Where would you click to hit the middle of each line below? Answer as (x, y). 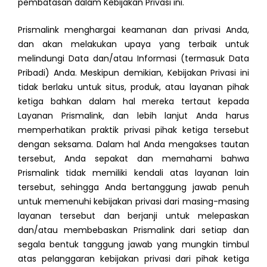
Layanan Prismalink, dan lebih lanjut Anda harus (133, 116)
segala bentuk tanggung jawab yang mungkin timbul (133, 245)
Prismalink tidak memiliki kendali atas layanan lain (133, 173)
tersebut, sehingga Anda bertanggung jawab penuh (133, 187)
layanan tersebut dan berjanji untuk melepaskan (133, 216)
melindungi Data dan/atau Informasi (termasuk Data (133, 59)
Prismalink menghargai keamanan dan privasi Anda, (133, 30)
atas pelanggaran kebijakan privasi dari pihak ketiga (133, 259)
